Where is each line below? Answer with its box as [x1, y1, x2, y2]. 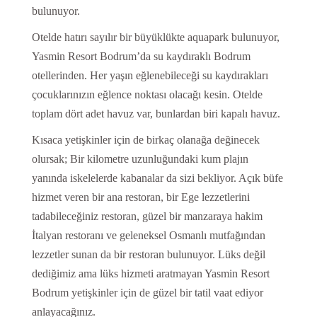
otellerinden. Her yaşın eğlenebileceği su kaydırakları [31, 69, 268, 82]
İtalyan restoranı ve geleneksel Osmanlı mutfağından [31, 229, 265, 242]
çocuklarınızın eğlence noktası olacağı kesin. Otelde [31, 88, 263, 101]
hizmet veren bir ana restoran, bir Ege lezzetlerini [31, 191, 250, 204]
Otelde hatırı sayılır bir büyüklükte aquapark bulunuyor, [31, 31, 279, 44]
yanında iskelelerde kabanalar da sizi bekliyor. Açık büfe [31, 172, 283, 185]
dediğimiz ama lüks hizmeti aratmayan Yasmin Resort [31, 267, 270, 280]
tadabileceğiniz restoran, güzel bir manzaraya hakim [31, 210, 263, 223]
